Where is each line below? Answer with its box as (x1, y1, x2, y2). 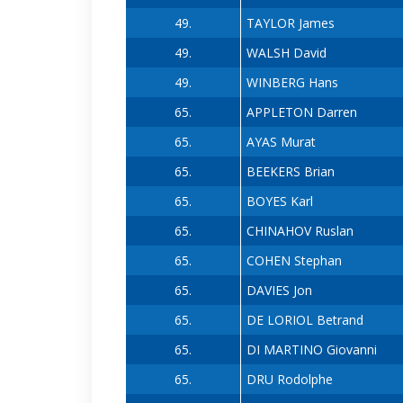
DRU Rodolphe (246, 371, 333, 389)
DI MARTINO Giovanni (246, 341, 377, 359)
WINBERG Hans (246, 74, 338, 92)
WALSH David (246, 44, 327, 62)
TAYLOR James (246, 14, 335, 32)
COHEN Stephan (246, 252, 342, 270)
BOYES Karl (246, 193, 313, 210)
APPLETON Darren (246, 103, 357, 121)
